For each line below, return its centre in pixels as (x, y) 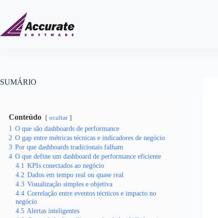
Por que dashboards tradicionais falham (69, 147)
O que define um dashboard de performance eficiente (88, 156)
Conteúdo (25, 117)
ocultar (58, 118)
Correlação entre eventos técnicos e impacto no (92, 193)
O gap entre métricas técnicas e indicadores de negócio (90, 138)
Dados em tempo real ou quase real (75, 175)
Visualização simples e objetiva (70, 184)
